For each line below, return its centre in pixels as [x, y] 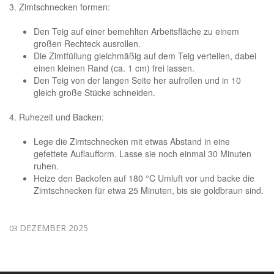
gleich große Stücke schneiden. [94, 92]
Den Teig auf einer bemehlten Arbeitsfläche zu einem [136, 31]
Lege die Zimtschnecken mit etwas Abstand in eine [132, 141]
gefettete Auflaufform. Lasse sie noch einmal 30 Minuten [143, 153]
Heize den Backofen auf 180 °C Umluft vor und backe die [144, 178]
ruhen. [46, 165]
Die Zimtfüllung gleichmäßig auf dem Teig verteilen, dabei [145, 55]
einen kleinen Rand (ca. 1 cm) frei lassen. [114, 68]
